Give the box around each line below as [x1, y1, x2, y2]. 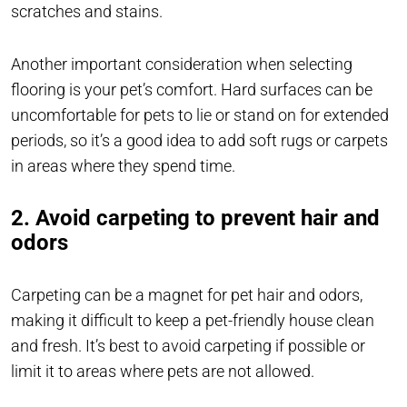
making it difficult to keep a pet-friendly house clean [11, 311, 374, 331]
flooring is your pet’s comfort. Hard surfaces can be [11, 80, 372, 100]
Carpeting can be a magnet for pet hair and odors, [11, 285, 362, 305]
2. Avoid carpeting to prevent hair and [11, 205, 380, 232]
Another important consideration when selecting [11, 55, 352, 74]
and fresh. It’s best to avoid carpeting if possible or [11, 336, 365, 356]
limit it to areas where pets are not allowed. [11, 362, 318, 382]
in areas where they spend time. [11, 156, 239, 176]
